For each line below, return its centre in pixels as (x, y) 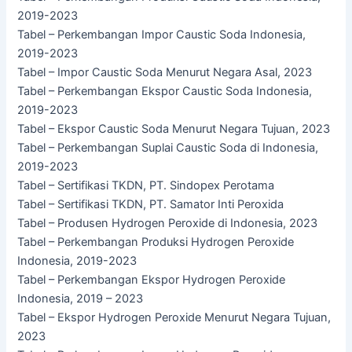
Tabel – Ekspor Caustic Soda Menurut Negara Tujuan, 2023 (174, 129)
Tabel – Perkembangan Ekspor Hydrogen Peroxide (152, 280)
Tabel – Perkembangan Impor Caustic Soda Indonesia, (162, 35)
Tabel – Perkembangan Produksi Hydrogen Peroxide (156, 242)
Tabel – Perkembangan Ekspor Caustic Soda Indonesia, (165, 92)
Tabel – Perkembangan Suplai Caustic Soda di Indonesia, (168, 148)
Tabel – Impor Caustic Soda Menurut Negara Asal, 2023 (165, 73)
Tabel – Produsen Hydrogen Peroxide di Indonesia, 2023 (168, 224)
